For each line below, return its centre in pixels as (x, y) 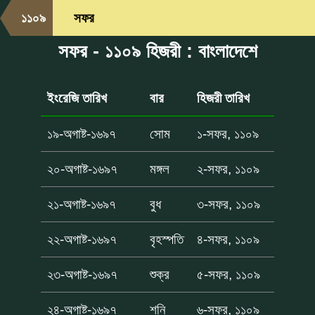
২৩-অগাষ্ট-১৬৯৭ (83, 274)
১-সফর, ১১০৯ (228, 134)
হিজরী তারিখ (224, 98)
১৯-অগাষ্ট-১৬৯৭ (82, 134)
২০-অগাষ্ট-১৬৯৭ (83, 169)
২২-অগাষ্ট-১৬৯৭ (82, 239)
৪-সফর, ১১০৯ (229, 239)
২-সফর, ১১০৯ (229, 169)
